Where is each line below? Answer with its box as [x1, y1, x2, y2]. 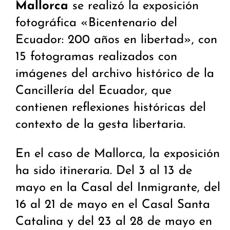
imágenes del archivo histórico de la [15, 68, 214, 81]
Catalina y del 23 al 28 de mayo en [15, 216, 212, 228]
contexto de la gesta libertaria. [15, 119, 194, 131]
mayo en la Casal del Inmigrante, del [15, 182, 220, 195]
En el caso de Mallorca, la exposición [15, 148, 220, 161]
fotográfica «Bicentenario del [15, 17, 177, 30]
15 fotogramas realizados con [15, 51, 177, 64]
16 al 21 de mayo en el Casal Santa [15, 199, 210, 212]
